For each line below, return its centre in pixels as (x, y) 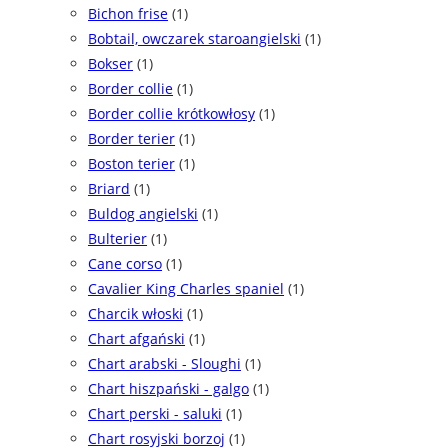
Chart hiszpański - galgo (168, 389)
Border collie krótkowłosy (171, 114)
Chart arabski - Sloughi (164, 364)
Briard (109, 189)
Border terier (131, 139)
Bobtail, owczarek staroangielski (194, 39)
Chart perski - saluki (155, 414)
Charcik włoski (135, 314)
